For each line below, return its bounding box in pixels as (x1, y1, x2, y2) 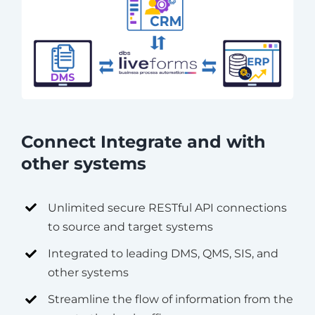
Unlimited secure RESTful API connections (48, 200, 288, 214)
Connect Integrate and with (20, 131, 266, 152)
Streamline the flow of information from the (48, 292, 294, 307)
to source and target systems (48, 219, 214, 233)
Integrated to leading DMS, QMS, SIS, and (48, 246, 279, 260)
